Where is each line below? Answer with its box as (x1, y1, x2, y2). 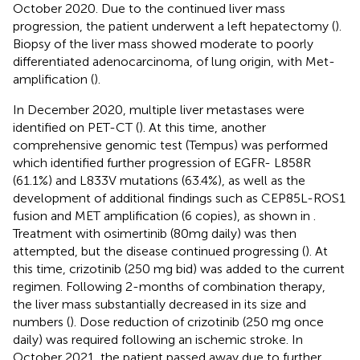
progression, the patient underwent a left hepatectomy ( (13, 18, 335, 34)
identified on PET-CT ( (13, 119, 139, 135)
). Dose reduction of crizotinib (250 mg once (70, 313, 324, 329)
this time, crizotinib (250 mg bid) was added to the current (13, 260, 345, 276)
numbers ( (13, 313, 70, 329)
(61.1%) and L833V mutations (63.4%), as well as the (13, 172, 305, 188)
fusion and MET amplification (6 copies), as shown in (13, 207, 313, 223)
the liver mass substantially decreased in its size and (13, 296, 306, 312)
